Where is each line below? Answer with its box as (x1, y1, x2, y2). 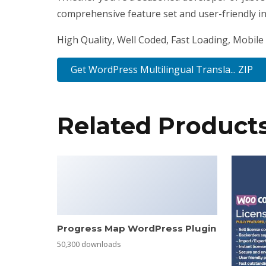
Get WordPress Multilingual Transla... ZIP (71, 62, 254, 76)
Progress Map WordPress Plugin (57, 222, 216, 234)
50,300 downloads (57, 239, 121, 250)
